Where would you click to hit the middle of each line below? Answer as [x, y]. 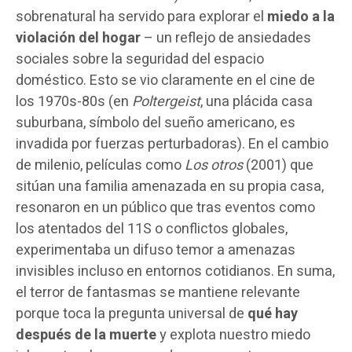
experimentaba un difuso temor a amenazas [156, 250]
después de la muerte [86, 335]
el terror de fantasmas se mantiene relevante [158, 292]
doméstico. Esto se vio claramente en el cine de [165, 80]
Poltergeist [166, 101]
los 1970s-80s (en [74, 101]
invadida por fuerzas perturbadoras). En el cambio [172, 144]
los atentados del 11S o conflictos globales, [152, 229]
